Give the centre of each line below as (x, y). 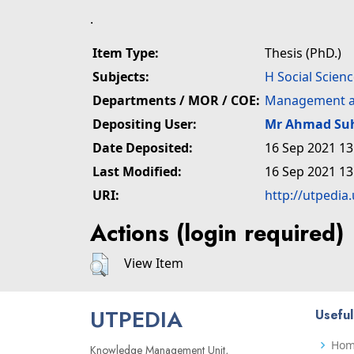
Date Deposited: (143, 148)
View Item (154, 264)
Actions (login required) (217, 233)
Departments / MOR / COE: (176, 100)
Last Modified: (137, 171)
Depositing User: (145, 124)
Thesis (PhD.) (303, 53)
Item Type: (126, 53)
